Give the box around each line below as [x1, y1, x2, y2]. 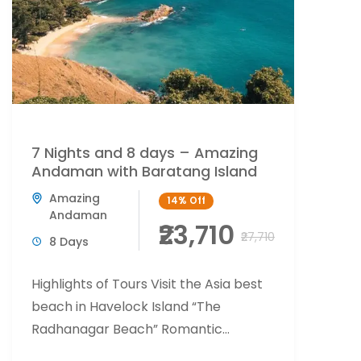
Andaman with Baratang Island [31, 160, 257, 181]
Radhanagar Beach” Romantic [31, 319, 222, 338]
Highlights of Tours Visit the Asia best [31, 274, 263, 293]
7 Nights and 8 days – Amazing [31, 142, 258, 163]
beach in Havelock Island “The [31, 297, 221, 316]
